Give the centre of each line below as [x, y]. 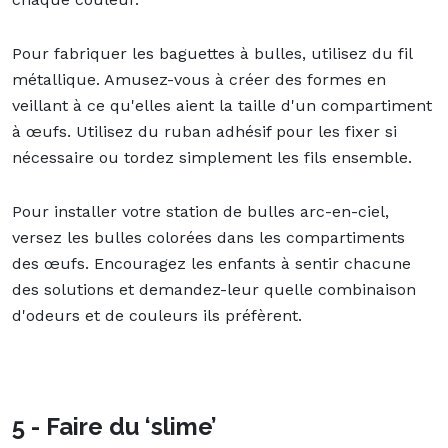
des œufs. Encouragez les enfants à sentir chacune [211, 263]
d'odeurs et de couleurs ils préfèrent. [157, 315]
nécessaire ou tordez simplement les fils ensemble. [212, 157]
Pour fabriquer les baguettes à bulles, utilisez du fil [212, 53]
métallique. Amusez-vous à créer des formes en [199, 79]
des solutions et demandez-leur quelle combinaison [214, 289]
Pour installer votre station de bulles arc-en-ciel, [200, 211]
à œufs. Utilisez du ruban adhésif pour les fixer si [204, 131]
